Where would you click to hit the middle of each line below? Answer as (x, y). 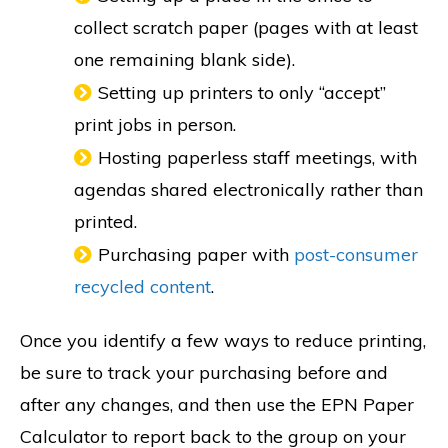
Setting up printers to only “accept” (242, 93)
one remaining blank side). (184, 60)
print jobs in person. (157, 125)
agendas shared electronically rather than (248, 190)
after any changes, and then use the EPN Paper (217, 404)
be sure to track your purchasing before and (204, 372)
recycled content (142, 287)
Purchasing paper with (196, 255)
